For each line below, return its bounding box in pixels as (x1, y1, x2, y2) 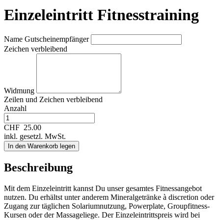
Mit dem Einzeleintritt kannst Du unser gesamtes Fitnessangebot (4, 184, 202, 192)
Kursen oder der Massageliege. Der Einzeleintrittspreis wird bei (4, 211, 200, 219)
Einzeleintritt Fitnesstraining (4, 5, 199, 24)
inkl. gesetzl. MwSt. (4, 132, 66, 141)
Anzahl (4, 104, 27, 113)
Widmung (4, 86, 36, 95)
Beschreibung (4, 161, 73, 174)
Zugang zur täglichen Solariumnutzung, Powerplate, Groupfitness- (4, 202, 210, 210)
